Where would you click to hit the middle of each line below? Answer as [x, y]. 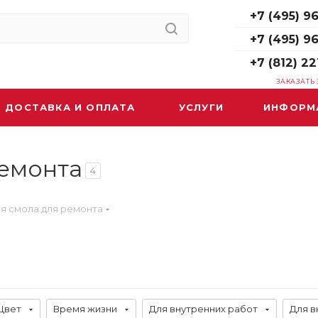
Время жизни [85, 309]
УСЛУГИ [201, 107]
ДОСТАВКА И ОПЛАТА [70, 107]
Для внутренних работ [203, 309]
